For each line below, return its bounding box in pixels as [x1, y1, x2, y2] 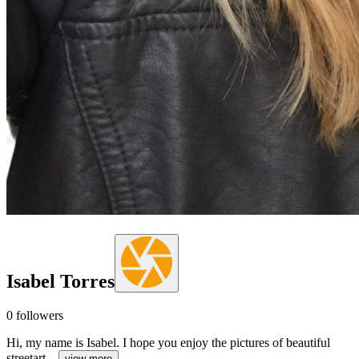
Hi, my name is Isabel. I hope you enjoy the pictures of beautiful [6, 335, 330, 349]
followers [13, 308, 63, 322]
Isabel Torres [6, 270, 115, 292]
